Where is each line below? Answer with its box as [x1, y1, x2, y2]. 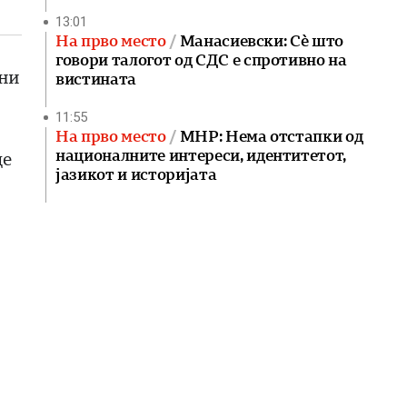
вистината [55, 70, 136, 88]
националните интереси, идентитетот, [55, 146, 347, 164]
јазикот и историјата [55, 165, 217, 184]
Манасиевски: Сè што [179, 32, 344, 50]
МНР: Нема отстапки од [179, 127, 363, 145]
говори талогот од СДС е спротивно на [55, 51, 347, 69]
